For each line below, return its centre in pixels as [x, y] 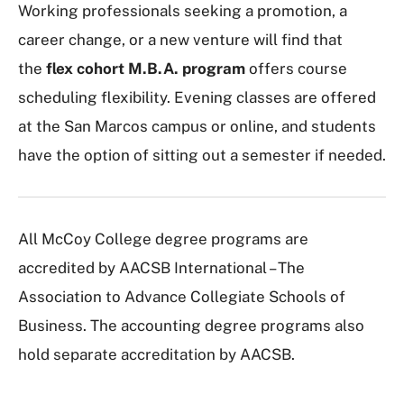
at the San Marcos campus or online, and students [197, 126]
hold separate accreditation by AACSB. [156, 354]
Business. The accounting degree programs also [191, 326]
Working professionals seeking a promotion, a [183, 11]
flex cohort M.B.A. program [146, 69]
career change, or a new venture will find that [180, 40]
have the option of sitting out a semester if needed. [202, 155]
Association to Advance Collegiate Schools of [182, 297]
